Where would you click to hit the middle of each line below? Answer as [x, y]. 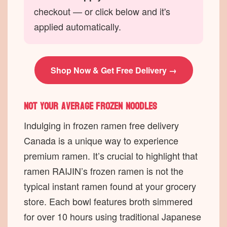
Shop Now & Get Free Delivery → [113, 70]
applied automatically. [78, 27]
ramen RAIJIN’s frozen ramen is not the [104, 171]
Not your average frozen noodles [91, 107]
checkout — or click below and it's [102, 11]
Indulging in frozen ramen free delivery [101, 125]
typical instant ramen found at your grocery [110, 186]
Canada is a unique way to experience [101, 141]
